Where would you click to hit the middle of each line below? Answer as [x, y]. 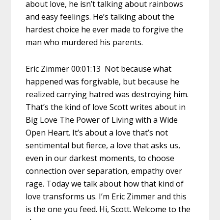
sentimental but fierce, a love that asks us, [103, 145]
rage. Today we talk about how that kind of [105, 183]
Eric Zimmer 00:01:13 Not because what [99, 69]
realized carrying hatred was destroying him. [107, 94]
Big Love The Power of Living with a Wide [102, 120]
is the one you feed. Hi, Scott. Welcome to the [108, 209]
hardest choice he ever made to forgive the [105, 29]
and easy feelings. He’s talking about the [100, 16]
